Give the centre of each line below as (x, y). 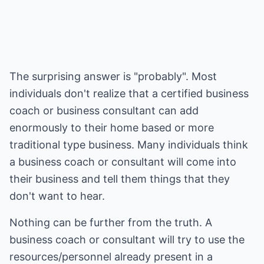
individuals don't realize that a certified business (129, 93)
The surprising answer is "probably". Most (113, 76)
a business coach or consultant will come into (123, 162)
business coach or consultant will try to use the (127, 240)
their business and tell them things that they (120, 179)
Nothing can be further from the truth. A (111, 222)
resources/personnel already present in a (111, 257)
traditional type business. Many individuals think (129, 145)
